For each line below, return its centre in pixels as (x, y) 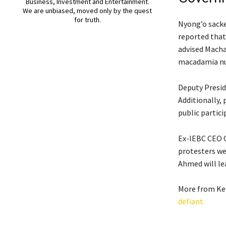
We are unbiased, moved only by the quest (88, 10)
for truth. (87, 19)
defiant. (191, 201)
